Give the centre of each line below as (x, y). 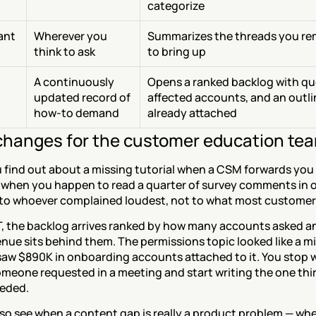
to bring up (177, 51)
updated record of (82, 97)
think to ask (65, 51)
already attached (192, 113)
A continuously (74, 82)
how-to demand (77, 113)
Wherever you (71, 36)
